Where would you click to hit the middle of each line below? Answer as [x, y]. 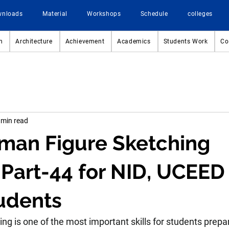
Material [55, 14]
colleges [200, 14]
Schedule [154, 14]
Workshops [104, 14]
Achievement [85, 41]
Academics [134, 41]
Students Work [186, 41]
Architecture [34, 41]
